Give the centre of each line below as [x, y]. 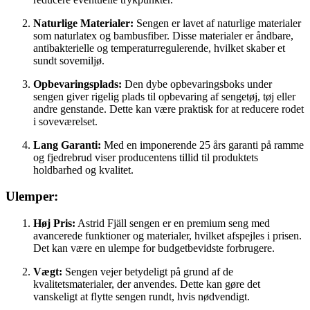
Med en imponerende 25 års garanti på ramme [202, 145]
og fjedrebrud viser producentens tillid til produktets [146, 157]
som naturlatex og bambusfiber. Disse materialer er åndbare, [163, 35]
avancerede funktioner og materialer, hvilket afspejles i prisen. [167, 236]
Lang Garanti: [67, 145]
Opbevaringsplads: [77, 84]
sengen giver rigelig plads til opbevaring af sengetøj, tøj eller [164, 96]
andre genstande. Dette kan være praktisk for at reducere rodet [168, 109]
